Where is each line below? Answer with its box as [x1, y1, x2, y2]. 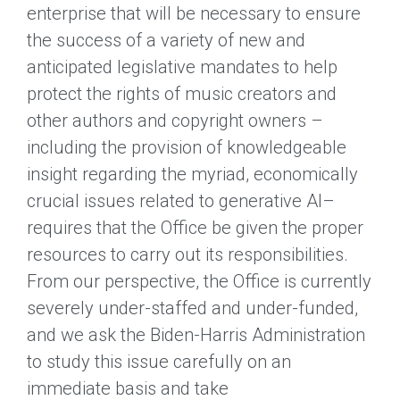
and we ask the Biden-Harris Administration [27, 323, 365, 346]
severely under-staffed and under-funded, [27, 296, 358, 319]
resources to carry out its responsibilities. [27, 243, 348, 265]
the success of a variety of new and [27, 29, 305, 51]
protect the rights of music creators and [27, 82, 337, 104]
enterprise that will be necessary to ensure [27, 2, 361, 24]
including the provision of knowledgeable [27, 136, 346, 158]
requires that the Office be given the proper [27, 216, 363, 238]
